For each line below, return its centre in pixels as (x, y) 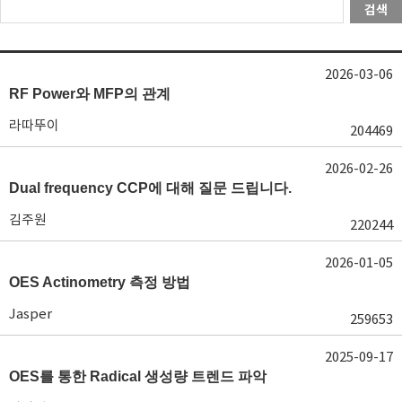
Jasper (31, 313)
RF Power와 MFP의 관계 (90, 93)
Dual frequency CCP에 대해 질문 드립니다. (150, 188)
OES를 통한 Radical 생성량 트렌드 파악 (138, 376)
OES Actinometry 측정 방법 (100, 282)
